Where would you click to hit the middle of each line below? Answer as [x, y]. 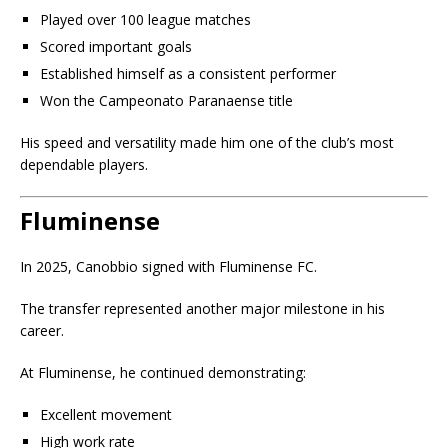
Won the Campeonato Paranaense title [166, 100]
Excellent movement [106, 414]
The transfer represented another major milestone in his [202, 308]
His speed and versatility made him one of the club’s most [207, 142]
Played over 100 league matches [145, 19]
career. [42, 330]
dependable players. [84, 164]
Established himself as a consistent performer [188, 73]
